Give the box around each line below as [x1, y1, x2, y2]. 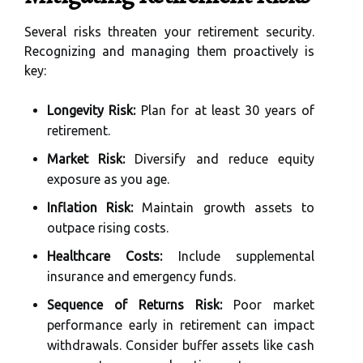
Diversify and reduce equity [125, 152, 315, 167]
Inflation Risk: [47, 200, 134, 216]
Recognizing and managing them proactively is [24, 44, 314, 59]
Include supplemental [162, 249, 315, 264]
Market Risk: [47, 152, 126, 167]
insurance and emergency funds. [47, 269, 236, 284]
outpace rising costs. [47, 220, 169, 236]
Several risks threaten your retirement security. [24, 24, 314, 40]
